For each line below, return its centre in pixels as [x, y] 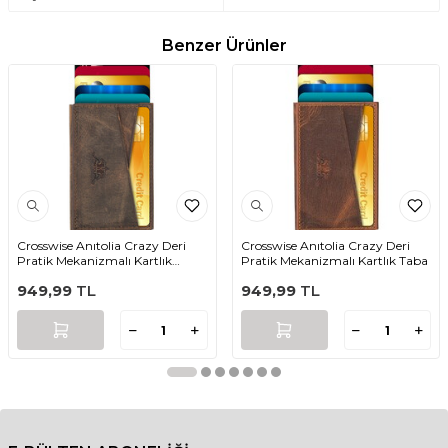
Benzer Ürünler [224, 45]
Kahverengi [50, 276]
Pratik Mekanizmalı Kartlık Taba [334, 261]
